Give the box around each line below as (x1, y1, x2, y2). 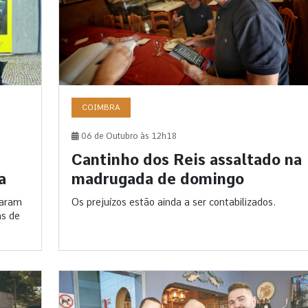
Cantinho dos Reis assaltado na (71, 151, 302, 169)
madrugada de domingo (71, 170, 244, 188)
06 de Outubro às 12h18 (78, 131, 177, 142)
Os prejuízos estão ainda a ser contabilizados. (71, 197, 276, 208)
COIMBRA (81, 102, 120, 113)
